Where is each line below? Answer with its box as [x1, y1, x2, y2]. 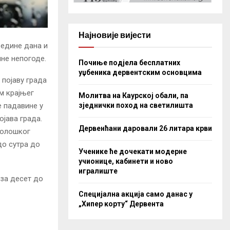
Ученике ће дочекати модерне [79, 147, 187, 156]
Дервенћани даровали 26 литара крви [79, 124, 212, 132]
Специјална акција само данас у [79, 189, 193, 198]
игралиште [79, 166, 118, 175]
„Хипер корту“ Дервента [79, 199, 164, 208]
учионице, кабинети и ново [79, 157, 173, 165]
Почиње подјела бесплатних [79, 58, 180, 67]
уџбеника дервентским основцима [79, 68, 202, 76]
